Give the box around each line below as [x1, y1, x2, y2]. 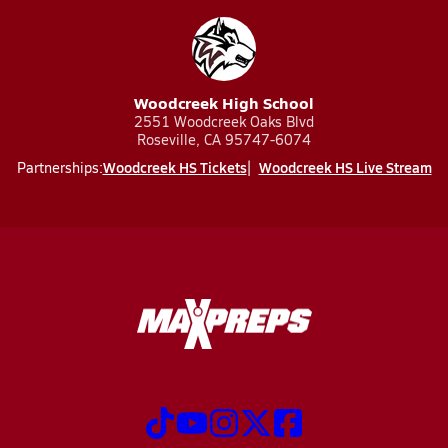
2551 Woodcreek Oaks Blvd [134, 112, 314, 131]
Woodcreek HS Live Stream [258, 157, 432, 177]
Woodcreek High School [134, 91, 314, 114]
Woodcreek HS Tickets [102, 157, 247, 177]
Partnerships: [16, 158, 103, 177]
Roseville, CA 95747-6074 [137, 130, 311, 149]
